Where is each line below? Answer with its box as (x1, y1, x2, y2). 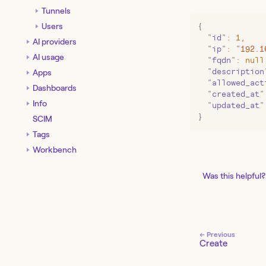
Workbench (33, 144, 77, 154)
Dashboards (33, 83, 77, 93)
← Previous (199, 230, 235, 239)
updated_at (212, 101, 259, 110)
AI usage (33, 52, 64, 62)
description (212, 67, 264, 77)
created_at (212, 90, 259, 99)
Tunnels (42, 5, 71, 15)
